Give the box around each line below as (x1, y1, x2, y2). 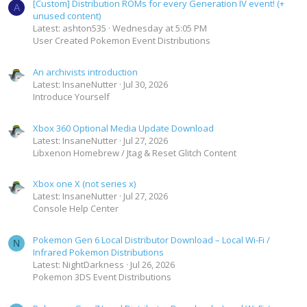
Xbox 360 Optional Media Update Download (33, 121, 214, 134)
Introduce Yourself (33, 90, 110, 103)
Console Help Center (33, 202, 119, 215)
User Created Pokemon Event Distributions (33, 34, 210, 47)
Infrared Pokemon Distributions (33, 245, 164, 258)
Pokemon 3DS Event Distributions (33, 270, 171, 283)
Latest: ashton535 (33, 22, 106, 35)
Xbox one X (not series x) (33, 177, 136, 191)
